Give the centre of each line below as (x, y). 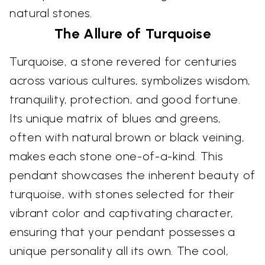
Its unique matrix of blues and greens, (115, 119)
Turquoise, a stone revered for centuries (123, 62)
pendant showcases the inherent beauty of (132, 175)
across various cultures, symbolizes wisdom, (130, 81)
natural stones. (51, 13)
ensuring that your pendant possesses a (122, 232)
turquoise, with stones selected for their (122, 194)
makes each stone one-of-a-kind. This (116, 156)
